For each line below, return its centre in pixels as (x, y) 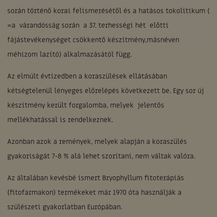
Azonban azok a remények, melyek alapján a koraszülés (97, 142)
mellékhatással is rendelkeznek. (60, 120)
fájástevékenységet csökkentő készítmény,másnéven (93, 40)
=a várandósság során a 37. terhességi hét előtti (88, 25)
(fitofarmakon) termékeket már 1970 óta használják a (94, 193)
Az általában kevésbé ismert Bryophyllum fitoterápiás (96, 178)
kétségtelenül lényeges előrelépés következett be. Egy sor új (106, 91)
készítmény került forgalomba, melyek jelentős (86, 105)
